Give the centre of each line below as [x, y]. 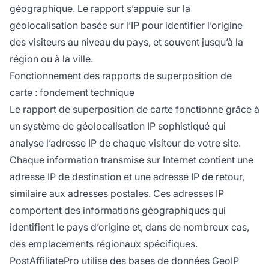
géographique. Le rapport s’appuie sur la [100, 8]
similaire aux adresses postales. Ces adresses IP [117, 193]
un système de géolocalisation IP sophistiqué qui [118, 126]
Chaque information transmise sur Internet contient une [131, 159]
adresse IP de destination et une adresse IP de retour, [127, 176]
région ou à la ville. [51, 59]
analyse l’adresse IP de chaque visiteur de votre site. [125, 143]
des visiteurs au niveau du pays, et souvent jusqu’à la [126, 42]
